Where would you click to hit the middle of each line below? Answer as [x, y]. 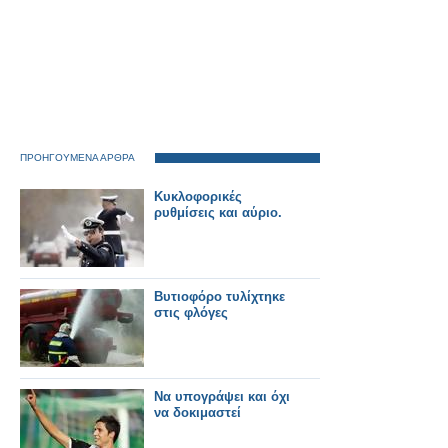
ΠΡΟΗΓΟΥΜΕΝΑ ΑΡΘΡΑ [77, 158]
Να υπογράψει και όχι [222, 397]
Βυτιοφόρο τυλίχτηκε [219, 297]
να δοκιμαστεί [197, 413]
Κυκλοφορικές [198, 197]
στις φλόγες [191, 313]
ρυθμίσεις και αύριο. [218, 213]
